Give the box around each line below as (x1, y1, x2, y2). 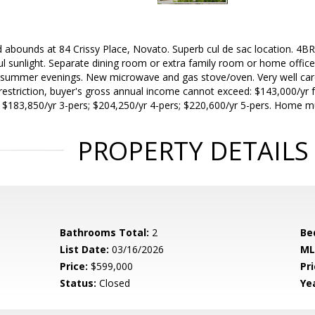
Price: (60, 259, 89, 273)
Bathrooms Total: (60, 226, 150, 239)
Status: (60, 276, 97, 290)
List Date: (60, 243, 110, 256)
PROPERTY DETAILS (77, 134, 309, 168)
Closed (96, 276, 131, 290)
